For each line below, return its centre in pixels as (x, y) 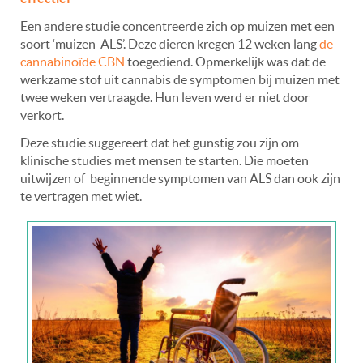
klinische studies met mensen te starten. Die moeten (164, 161)
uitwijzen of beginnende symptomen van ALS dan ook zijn (180, 179)
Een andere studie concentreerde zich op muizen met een (177, 26)
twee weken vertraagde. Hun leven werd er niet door (165, 98)
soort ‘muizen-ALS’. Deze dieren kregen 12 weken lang (170, 44)
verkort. (42, 115)
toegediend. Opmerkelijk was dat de (225, 62)
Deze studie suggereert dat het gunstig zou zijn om (160, 143)
